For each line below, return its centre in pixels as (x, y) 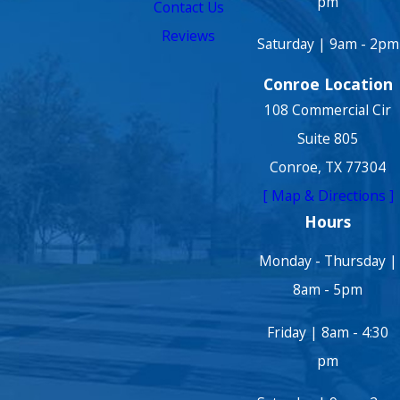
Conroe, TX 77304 (328, 167)
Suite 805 (328, 138)
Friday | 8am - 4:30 (328, 332)
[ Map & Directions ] (328, 195)
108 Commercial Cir (328, 109)
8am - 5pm (328, 290)
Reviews (189, 36)
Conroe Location (328, 83)
